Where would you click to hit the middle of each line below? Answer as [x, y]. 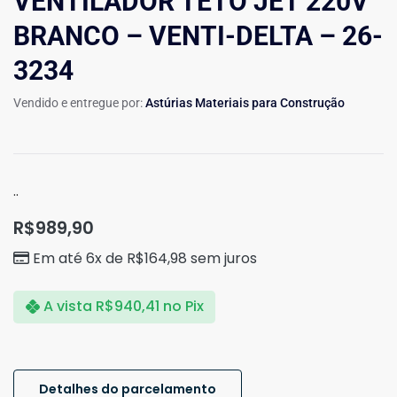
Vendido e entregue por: [78, 103]
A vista [67, 307]
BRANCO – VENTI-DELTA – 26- [198, 36]
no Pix [183, 307]
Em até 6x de [80, 258]
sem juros [222, 258]
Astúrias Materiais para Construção [245, 103]
